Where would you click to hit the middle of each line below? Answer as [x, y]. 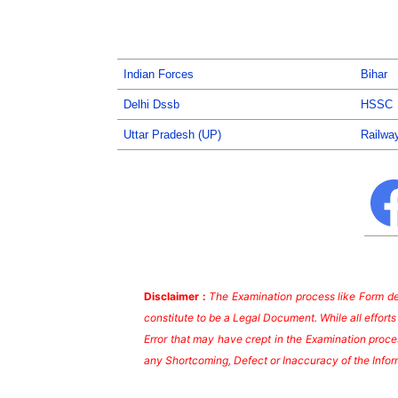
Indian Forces [159, 75]
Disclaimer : [177, 297]
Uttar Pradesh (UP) [172, 135]
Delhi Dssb [151, 105]
